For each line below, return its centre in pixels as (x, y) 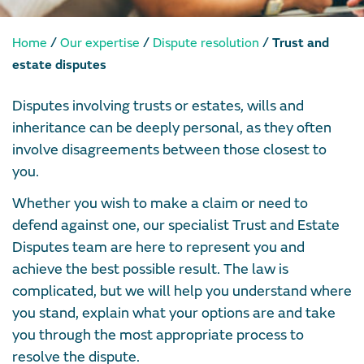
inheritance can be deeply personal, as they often (172, 128)
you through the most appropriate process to (158, 335)
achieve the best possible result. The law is (150, 269)
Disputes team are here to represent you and (158, 247)
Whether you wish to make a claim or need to (160, 204)
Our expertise (100, 43)
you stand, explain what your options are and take (174, 313)
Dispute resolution (206, 43)
